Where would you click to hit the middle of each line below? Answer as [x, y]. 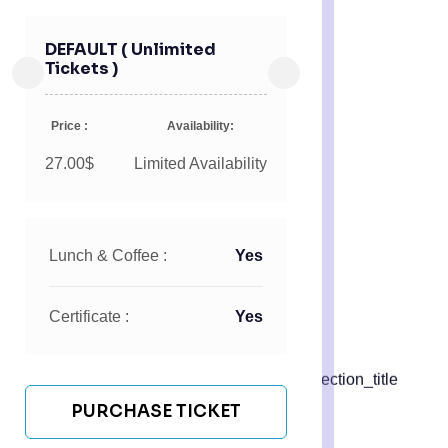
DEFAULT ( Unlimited [130, 50]
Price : [69, 126]
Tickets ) [81, 69]
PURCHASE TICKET [156, 412]
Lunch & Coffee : [108, 256]
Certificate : [89, 317]
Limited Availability [200, 164]
